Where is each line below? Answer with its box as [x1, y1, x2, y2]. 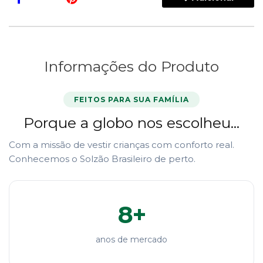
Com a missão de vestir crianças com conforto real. [9, 139, 234, 151]
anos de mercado [96, 234, 167, 245]
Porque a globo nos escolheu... [23, 114, 240, 132]
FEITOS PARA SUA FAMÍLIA [74, 95, 189, 104]
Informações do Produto [44, 58, 219, 76]
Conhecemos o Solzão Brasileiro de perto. [9, 153, 195, 165]
